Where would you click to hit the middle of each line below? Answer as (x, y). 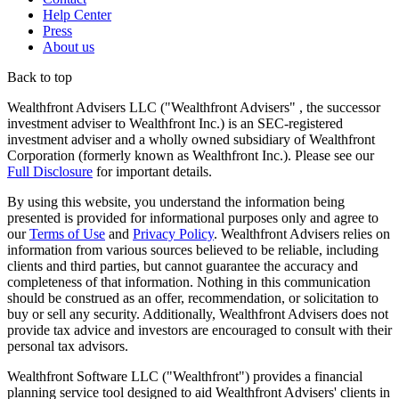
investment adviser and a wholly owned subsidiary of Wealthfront (191, 140)
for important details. (152, 172)
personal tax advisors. (68, 346)
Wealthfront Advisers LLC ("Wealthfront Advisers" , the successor (194, 108)
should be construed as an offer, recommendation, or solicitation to (193, 298)
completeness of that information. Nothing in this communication (189, 282)
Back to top (40, 77)
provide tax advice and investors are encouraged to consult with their (199, 330)
